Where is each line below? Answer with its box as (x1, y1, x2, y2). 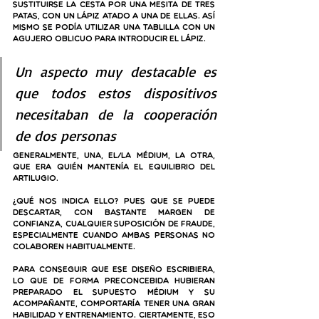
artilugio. (13, 175, 61, 183)
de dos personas (15, 127, 121, 145)
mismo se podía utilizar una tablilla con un (13, 24, 215, 32)
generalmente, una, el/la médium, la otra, (13, 152, 215, 160)
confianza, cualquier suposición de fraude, (13, 221, 215, 229)
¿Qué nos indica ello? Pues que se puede (13, 198, 215, 206)
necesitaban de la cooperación (15, 105, 216, 123)
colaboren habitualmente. (13, 244, 137, 251)
